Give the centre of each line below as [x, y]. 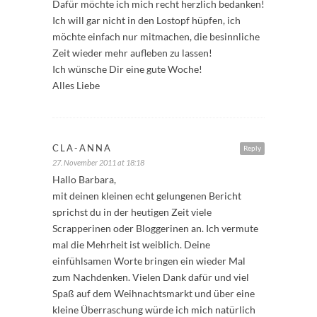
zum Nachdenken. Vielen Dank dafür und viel [151, 277]
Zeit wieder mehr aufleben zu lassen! [132, 52]
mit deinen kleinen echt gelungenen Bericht [147, 195]
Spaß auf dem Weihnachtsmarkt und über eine [154, 293]
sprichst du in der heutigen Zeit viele [132, 212]
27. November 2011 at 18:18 [98, 162]
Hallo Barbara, [84, 179]
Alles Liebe [76, 85]
